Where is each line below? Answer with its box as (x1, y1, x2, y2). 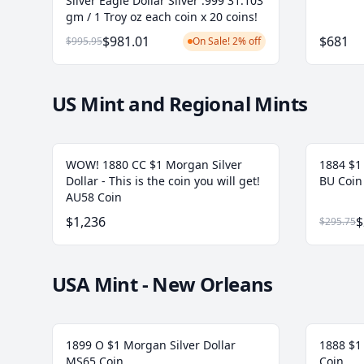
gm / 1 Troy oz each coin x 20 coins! (66, 9, 258, 25)
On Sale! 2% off (193, 34, 261, 49)
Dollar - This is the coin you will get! (66, 173, 260, 189)
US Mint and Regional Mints (52, 90, 308, 118)
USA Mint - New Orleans (52, 271, 273, 298)
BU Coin (319, 173, 362, 189)
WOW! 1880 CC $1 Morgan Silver (66, 157, 242, 173)
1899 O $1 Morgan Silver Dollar (66, 337, 236, 353)
